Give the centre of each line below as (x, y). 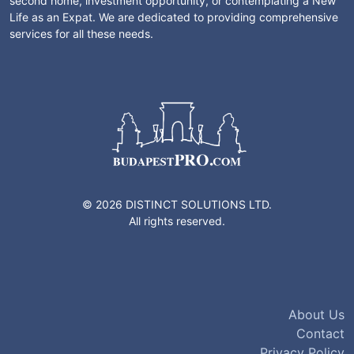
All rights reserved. (177, 220)
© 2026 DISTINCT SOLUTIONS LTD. (177, 204)
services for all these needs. (81, 33)
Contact (320, 333)
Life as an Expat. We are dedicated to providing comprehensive (174, 17)
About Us (316, 314)
